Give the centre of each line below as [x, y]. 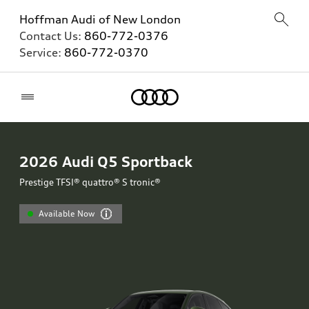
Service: [42, 52]
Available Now [67, 213]
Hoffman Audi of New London [100, 19]
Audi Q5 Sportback [127, 161]
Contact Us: [52, 36]
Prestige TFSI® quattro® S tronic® [90, 182]
